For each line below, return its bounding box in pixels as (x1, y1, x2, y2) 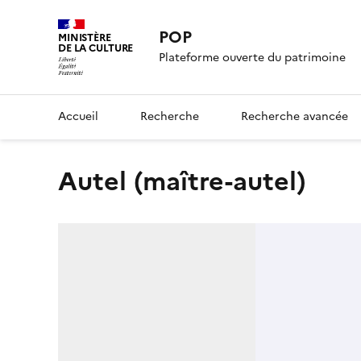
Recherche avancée (241, 107, 348, 125)
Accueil (58, 107, 98, 125)
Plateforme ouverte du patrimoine (159, 49, 346, 67)
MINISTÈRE (58, 30, 111, 45)
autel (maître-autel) (77, 161, 306, 201)
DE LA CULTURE (58, 40, 134, 56)
